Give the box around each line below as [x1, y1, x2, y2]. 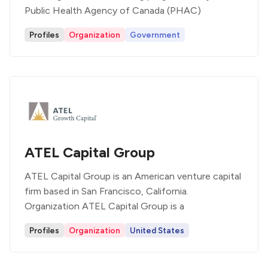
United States [130, 226, 184, 235]
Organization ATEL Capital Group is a [25, 200, 184, 212]
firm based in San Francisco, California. [25, 185, 188, 197]
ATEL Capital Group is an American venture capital [25, 170, 241, 182]
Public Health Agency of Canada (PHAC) [25, 5, 201, 16]
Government [130, 30, 180, 39]
